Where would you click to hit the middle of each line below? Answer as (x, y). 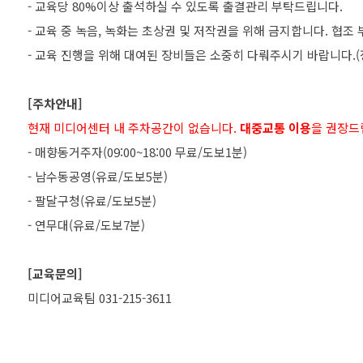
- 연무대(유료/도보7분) (86, 225)
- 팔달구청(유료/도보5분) (92, 201)
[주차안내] (55, 103)
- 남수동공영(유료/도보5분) (98, 176)
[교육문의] (55, 273)
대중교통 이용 (275, 128)
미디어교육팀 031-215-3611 (100, 298)
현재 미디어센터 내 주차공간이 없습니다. (134, 128)
